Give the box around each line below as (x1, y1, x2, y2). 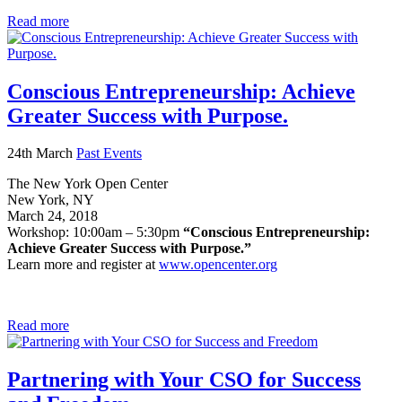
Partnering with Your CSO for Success (7, 368, 361, 392)
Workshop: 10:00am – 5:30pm (7, 224, 179, 240)
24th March (7, 145, 76, 162)
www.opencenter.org (159, 257, 277, 273)
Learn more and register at (7, 257, 159, 273)
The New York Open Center (7, 176, 168, 192)
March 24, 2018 (7, 208, 98, 224)
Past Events (76, 145, 142, 162)
